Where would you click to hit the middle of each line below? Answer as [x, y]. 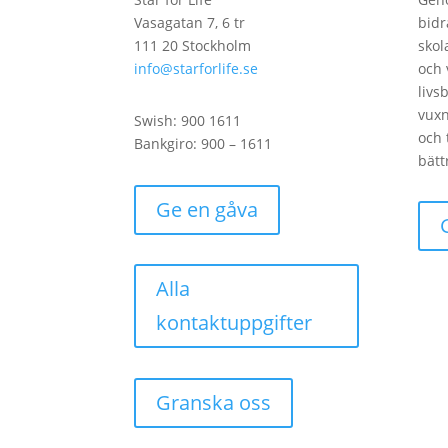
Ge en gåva [207, 209]
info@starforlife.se [196, 68]
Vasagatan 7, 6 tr [190, 22]
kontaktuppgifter [234, 323]
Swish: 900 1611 [188, 121]
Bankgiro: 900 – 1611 [203, 144]
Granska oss [214, 402]
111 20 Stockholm [193, 45]
